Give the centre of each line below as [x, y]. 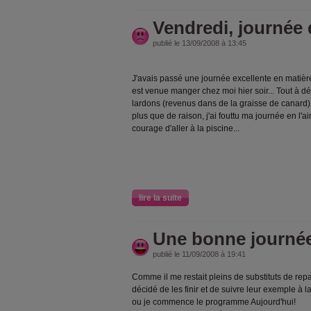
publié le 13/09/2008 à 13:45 [200, 43]
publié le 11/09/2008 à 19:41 [199, 254]
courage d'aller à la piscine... [186, 128]
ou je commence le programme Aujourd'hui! [214, 302]
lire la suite [160, 198]
